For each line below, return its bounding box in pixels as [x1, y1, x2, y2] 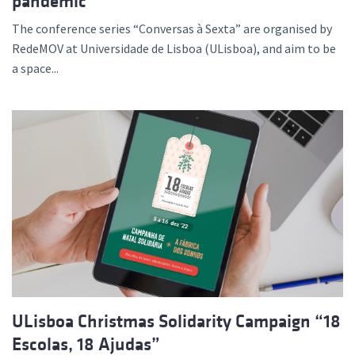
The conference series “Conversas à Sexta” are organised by [12, 21, 332, 37]
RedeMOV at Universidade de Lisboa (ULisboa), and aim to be [12, 40, 336, 57]
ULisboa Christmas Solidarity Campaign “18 [12, 311, 341, 331]
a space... [12, 60, 59, 77]
